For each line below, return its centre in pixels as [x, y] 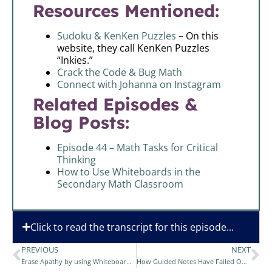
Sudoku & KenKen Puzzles [117, 36]
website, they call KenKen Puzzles [133, 48]
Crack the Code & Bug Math [120, 72]
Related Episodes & [115, 104]
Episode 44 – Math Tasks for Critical [138, 147]
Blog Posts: [81, 122]
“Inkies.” [75, 60]
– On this [197, 36]
